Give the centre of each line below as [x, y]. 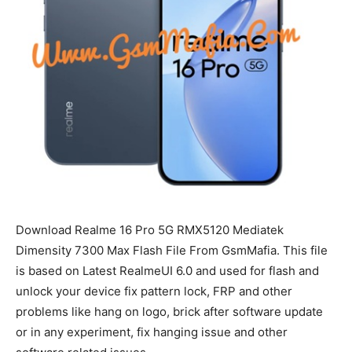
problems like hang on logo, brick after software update [169, 311]
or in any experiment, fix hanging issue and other [152, 332]
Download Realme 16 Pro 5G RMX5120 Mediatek [150, 229]
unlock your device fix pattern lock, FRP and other [154, 291]
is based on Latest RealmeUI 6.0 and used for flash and [167, 270]
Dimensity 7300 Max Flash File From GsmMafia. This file [172, 250]
